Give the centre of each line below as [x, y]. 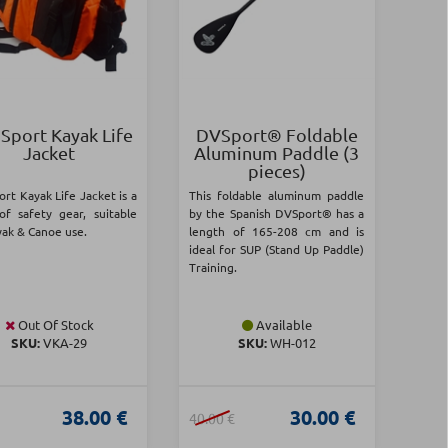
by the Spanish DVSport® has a [277, 213]
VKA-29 [63, 343]
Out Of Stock [54, 325]
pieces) [276, 171]
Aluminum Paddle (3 [277, 153]
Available [282, 325]
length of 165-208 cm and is [277, 231]
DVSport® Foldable [276, 135]
